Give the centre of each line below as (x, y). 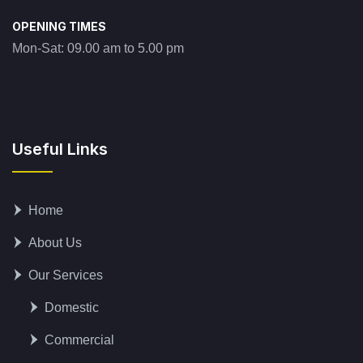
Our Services (66, 275)
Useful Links (60, 149)
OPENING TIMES (59, 27)
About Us (55, 243)
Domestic (72, 308)
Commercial (79, 340)
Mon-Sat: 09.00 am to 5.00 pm (98, 49)
